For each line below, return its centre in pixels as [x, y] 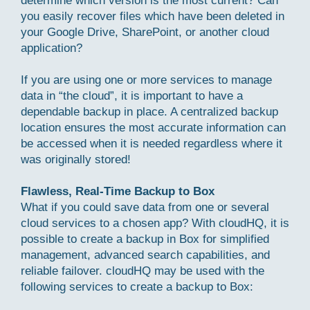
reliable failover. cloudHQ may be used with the [143, 271]
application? [52, 48]
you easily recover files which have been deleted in [153, 16]
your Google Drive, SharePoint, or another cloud [145, 32]
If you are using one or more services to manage [146, 80]
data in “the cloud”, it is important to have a [132, 96]
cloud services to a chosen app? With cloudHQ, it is [155, 223]
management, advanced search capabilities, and [145, 255]
